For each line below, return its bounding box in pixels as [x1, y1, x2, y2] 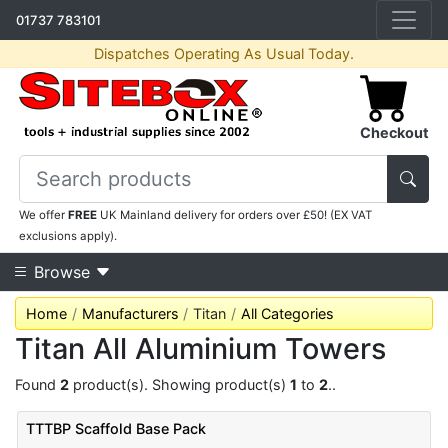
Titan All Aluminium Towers [15, 331, 386, 366]
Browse [29, 262, 95, 282]
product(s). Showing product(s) [69, 376, 290, 393]
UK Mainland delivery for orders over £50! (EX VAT [97, 208, 373, 222]
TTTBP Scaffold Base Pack [26, 420, 207, 437]
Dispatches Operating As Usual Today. [94, 45, 354, 63]
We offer [19, 208, 69, 222]
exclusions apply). [19, 229, 118, 243]
